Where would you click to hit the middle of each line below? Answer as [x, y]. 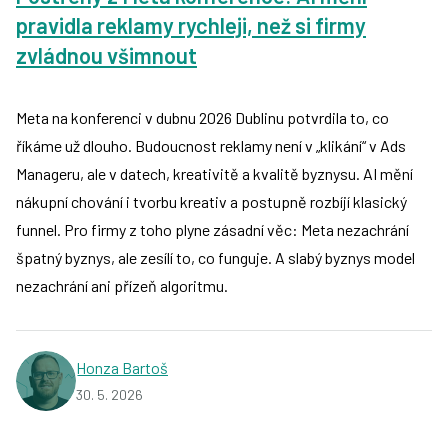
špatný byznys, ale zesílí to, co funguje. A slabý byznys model [215, 257]
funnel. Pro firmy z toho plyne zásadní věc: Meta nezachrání [212, 229]
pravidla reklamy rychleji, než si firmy [191, 24]
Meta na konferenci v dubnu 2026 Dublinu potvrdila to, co [202, 117]
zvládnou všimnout [106, 54]
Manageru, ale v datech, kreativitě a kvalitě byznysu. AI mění [214, 173]
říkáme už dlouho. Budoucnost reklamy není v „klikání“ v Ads [211, 145]
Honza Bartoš [122, 368]
